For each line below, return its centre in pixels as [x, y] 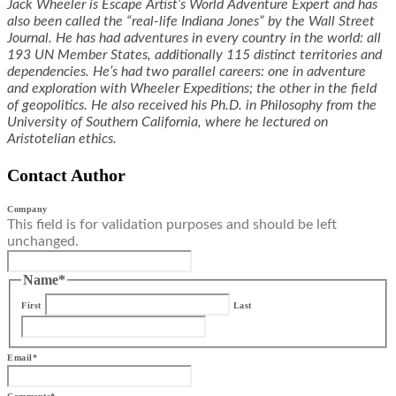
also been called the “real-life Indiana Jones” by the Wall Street [191, 22]
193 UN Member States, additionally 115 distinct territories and [194, 55]
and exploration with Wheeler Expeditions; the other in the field [192, 89]
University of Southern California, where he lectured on [168, 122]
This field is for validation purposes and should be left [172, 225]
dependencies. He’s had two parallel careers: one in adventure [187, 72]
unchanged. [43, 242]
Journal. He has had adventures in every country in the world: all [194, 38]
